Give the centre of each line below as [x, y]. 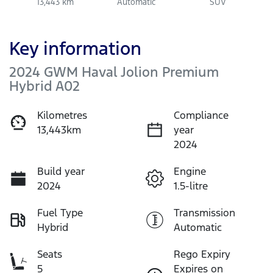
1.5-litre [191, 186]
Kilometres [62, 115]
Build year [61, 171]
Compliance [201, 115]
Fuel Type [60, 212]
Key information [75, 48]
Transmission [204, 212]
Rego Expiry [202, 254]
